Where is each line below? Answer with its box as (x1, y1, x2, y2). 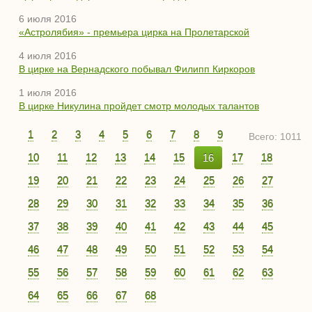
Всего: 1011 (249, 131, 302, 142)
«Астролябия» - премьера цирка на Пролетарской (19, 26, 249, 38)
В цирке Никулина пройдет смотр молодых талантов (19, 100, 259, 111)
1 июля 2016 (19, 87, 77, 98)
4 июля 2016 (19, 50, 77, 61)
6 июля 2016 (19, 13, 77, 24)
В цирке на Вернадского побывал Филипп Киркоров (19, 63, 255, 75)
